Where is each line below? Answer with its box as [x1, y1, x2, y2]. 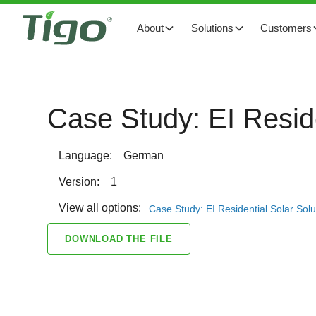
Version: [59, 176, 100, 188]
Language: [59, 150, 113, 162]
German [123, 150, 164, 162]
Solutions [190, 22, 233, 34]
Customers [260, 22, 312, 34]
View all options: [59, 202, 142, 214]
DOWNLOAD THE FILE [65, 233, 173, 244]
